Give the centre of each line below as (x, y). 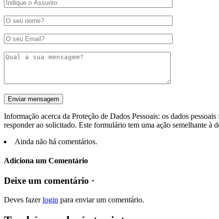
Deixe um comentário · (49, 181)
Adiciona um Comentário (46, 161)
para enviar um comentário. (101, 200)
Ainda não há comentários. (56, 141)
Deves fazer (23, 200)
